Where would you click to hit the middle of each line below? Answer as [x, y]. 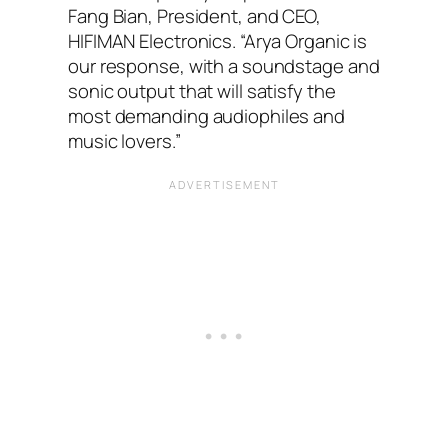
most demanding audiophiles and [206, 115]
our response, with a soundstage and [224, 65]
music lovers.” [124, 140]
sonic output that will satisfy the [202, 90]
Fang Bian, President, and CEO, [194, 15]
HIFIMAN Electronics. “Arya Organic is [218, 40]
